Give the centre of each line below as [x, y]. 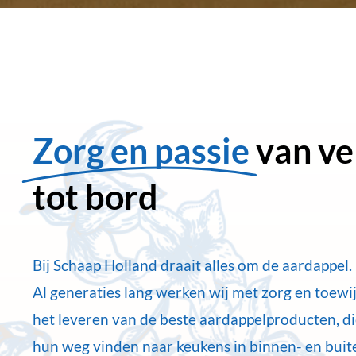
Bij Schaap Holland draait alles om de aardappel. [192, 265]
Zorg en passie [141, 150]
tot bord [95, 196]
